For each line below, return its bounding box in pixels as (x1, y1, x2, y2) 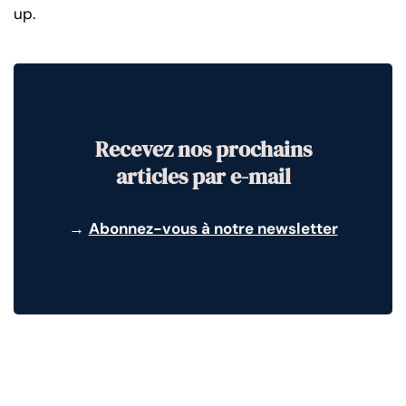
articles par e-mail (115, 160, 291, 191)
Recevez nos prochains (94, 133, 312, 164)
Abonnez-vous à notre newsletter (88, 217, 338, 238)
